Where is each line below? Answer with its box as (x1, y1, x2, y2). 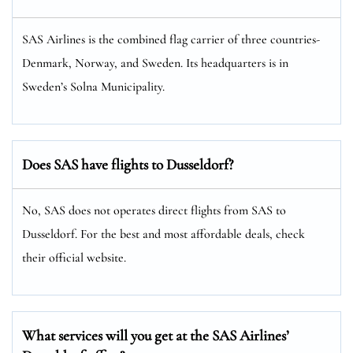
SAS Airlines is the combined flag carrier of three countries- (22, 31, 320, 47)
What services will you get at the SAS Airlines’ (22, 325, 289, 344)
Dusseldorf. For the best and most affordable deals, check (22, 225, 305, 242)
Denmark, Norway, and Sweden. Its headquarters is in (22, 54, 288, 71)
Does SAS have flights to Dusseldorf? (22, 154, 233, 173)
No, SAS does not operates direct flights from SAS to (22, 202, 286, 218)
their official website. (22, 249, 126, 266)
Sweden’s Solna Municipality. (22, 78, 165, 95)
